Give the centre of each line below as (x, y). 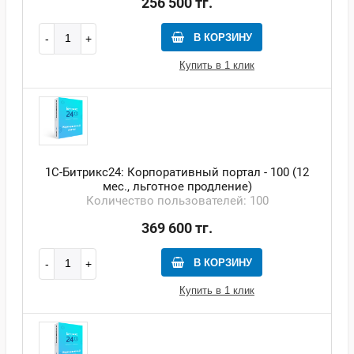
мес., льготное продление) (177, 186)
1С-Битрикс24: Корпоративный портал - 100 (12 (177, 172)
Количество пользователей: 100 (177, 200)
